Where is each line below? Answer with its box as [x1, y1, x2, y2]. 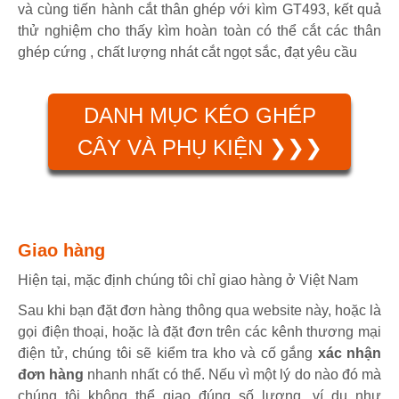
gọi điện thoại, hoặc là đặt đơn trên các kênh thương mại [18, 324, 381, 340]
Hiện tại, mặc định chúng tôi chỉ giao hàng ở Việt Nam [18, 273, 358, 289]
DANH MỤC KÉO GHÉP [83, 102, 316, 127]
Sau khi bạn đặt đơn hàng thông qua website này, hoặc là [18, 303, 381, 319]
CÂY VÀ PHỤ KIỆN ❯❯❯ [77, 134, 322, 159]
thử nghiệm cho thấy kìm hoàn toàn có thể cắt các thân [18, 22, 381, 38]
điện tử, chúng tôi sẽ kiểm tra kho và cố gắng [18, 346, 318, 362]
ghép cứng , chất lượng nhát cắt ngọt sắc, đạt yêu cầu [18, 44, 357, 60]
